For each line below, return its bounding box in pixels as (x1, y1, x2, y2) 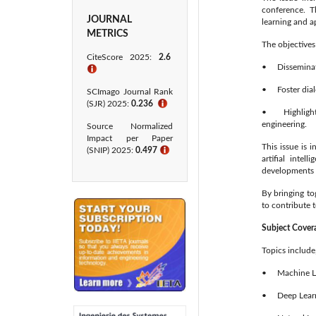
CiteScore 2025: (87, 53, 159, 61)
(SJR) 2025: (87, 99, 131, 108)
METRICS (87, 29, 128, 39)
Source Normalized (87, 122, 173, 130)
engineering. (262, 120, 307, 129)
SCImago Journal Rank (87, 87, 173, 96)
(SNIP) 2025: (87, 146, 135, 154)
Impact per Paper (87, 134, 173, 142)
